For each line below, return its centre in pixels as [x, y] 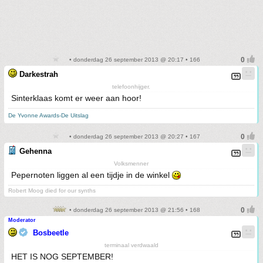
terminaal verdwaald [131, 245]
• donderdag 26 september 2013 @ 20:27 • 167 [134, 136]
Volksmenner [131, 163]
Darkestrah [39, 74]
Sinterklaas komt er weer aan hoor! [76, 98]
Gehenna [36, 151]
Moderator [22, 220]
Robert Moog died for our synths [52, 190]
